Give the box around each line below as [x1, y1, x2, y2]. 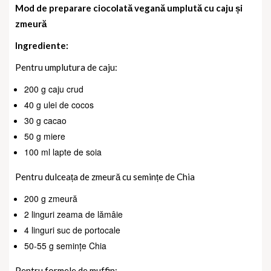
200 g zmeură [24, 192, 77, 204]
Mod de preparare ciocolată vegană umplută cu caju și [15, 2, 243, 13]
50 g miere [24, 129, 65, 142]
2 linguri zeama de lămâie [24, 207, 123, 220]
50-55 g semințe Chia [24, 239, 106, 252]
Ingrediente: [15, 39, 68, 51]
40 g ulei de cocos [24, 98, 94, 111]
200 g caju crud [24, 82, 83, 95]
